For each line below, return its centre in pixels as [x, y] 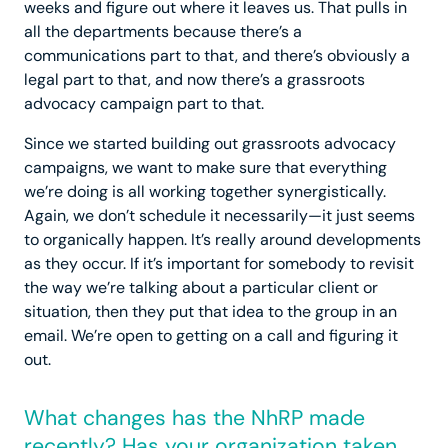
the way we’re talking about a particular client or [201, 288]
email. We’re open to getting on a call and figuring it [211, 336]
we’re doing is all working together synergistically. [205, 192]
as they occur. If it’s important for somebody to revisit [219, 264]
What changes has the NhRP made [194, 418]
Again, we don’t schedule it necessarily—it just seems [219, 216]
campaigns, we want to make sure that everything [205, 168]
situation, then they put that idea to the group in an [210, 312]
